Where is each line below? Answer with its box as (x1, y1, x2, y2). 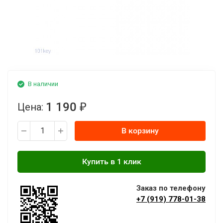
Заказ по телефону (136, 184, 206, 193)
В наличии (28, 80, 58, 88)
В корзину (121, 126, 159, 135)
